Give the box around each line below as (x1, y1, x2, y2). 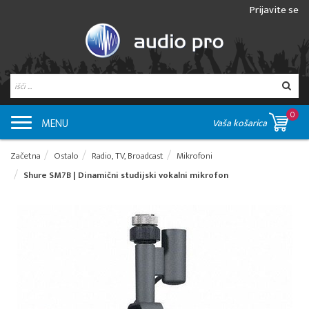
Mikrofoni (177, 148, 212, 164)
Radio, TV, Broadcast (92, 148, 163, 164)
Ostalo (54, 148, 79, 164)
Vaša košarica (212, 115, 269, 132)
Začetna (10, 148, 41, 164)
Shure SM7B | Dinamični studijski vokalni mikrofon (23, 168, 228, 183)
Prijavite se (250, 1, 299, 19)
